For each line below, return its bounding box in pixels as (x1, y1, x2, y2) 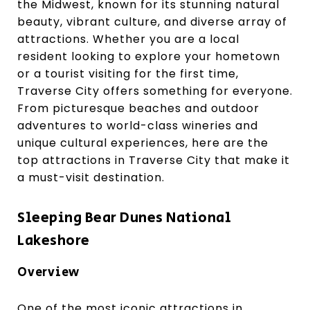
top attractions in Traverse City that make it (17, 152, 290, 168)
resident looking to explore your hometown (17, 48, 280, 64)
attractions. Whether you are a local (17, 31, 239, 47)
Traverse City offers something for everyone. (17, 83, 293, 99)
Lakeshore (17, 230, 90, 251)
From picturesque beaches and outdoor (17, 100, 259, 116)
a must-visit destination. (17, 170, 165, 185)
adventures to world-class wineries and (17, 118, 258, 134)
